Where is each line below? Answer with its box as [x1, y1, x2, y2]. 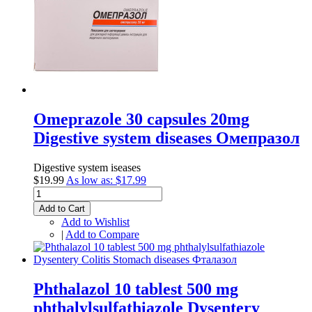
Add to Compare [65, 228, 139, 240]
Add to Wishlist [61, 215, 130, 228]
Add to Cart [39, 203, 85, 214]
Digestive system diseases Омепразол [33, 128, 299, 147]
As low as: [66, 173, 113, 186]
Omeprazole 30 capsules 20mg [33, 109, 249, 128]
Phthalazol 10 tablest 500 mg [33, 279, 238, 298]
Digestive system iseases [33, 161, 141, 173]
